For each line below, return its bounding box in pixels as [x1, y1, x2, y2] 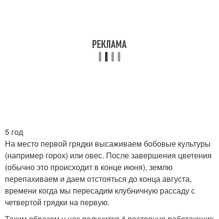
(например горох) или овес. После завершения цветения [5, 150, 212, 161]
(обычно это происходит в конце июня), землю [5, 161, 173, 173]
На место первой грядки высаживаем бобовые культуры [5, 138, 211, 149]
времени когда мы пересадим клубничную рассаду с [5, 185, 195, 196]
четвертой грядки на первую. [5, 197, 109, 208]
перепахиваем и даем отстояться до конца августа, [5, 173, 192, 184]
